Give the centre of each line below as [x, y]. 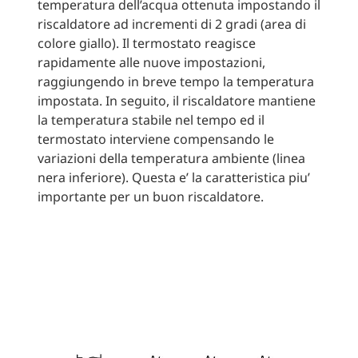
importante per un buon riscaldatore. [150, 196]
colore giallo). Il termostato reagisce [146, 43]
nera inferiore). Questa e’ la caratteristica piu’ [173, 177]
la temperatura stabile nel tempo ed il [151, 119]
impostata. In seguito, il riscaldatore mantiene [176, 100]
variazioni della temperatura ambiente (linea [171, 158]
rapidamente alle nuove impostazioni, [151, 62]
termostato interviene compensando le [155, 139]
